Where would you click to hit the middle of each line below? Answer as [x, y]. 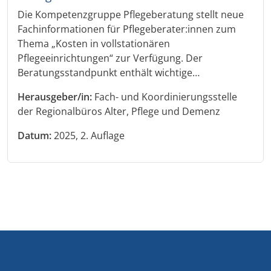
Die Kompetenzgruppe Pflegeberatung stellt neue [131, 14]
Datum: [34, 135]
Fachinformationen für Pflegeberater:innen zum [127, 29]
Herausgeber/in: [55, 96]
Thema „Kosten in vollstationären [94, 43]
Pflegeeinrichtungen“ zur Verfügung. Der [110, 58]
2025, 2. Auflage [88, 135]
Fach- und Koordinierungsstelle [165, 96]
